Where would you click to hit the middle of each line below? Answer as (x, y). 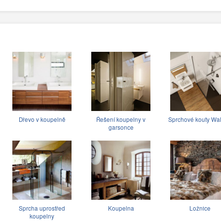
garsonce (121, 128)
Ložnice (200, 208)
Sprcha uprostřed (42, 208)
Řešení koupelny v (121, 120)
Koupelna (121, 208)
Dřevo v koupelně (42, 120)
